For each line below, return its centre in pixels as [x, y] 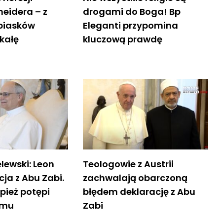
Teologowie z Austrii [128, 164]
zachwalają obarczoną [135, 178]
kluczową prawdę [122, 39]
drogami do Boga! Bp [131, 11]
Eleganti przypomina [130, 25]
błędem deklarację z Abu [139, 191]
